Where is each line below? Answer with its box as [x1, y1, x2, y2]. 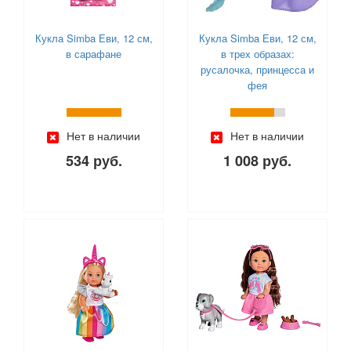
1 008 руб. [223, 150, 291, 172]
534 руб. [65, 150, 122, 172]
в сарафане [66, 46, 121, 62]
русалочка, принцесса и [201, 62, 314, 78]
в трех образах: [220, 46, 295, 62]
